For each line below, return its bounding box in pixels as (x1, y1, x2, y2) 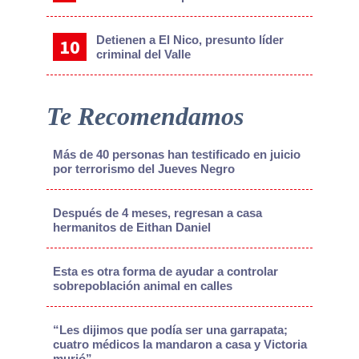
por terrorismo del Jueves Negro (52, 162, 235, 176)
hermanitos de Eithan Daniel (52, 220, 211, 235)
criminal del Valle (95, 47, 191, 62)
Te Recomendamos (46, 102, 244, 131)
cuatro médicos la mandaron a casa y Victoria (52, 337, 307, 352)
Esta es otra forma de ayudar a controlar (52, 264, 278, 279)
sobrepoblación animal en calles (52, 279, 232, 293)
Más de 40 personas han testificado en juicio (52, 147, 301, 162)
